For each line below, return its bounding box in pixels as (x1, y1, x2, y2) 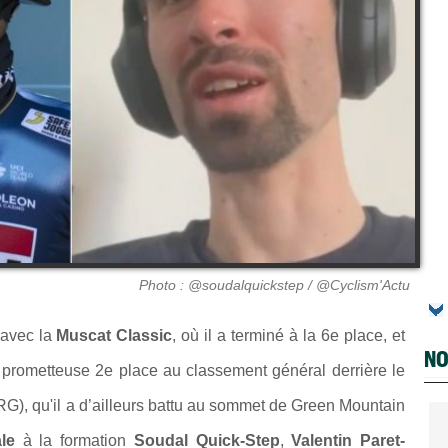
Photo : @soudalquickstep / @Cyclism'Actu (139, 276, 410, 293)
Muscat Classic (56, 326, 173, 344)
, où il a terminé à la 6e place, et (172, 326, 406, 344)
